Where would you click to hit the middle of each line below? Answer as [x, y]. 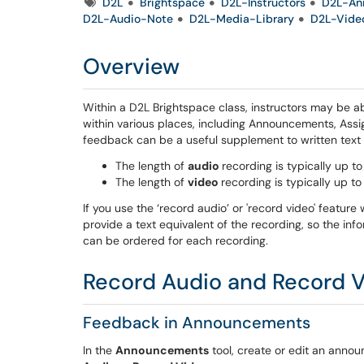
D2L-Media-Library [242, 19]
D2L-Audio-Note [128, 19]
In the [99, 350]
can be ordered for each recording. [175, 240]
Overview [131, 66]
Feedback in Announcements [197, 323]
